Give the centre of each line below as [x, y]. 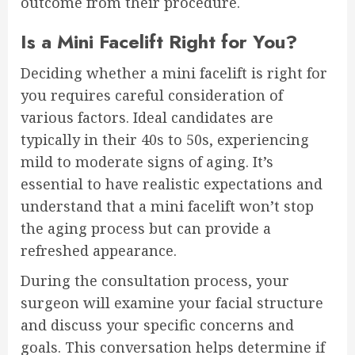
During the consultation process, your [155, 280]
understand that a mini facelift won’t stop [167, 206]
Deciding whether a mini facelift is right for [174, 73]
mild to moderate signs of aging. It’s [147, 161]
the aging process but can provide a [146, 228]
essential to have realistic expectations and [172, 183]
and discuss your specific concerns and [157, 324]
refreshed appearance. [99, 250]
